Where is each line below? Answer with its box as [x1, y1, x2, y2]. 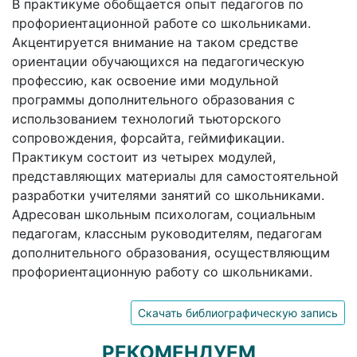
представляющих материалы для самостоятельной [12, 167, 339, 184]
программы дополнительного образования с [12, 91, 295, 108]
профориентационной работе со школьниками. [12, 14, 311, 31]
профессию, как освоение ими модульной [12, 72, 279, 88]
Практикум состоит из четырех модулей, [12, 148, 276, 165]
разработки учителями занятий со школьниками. [12, 186, 324, 203]
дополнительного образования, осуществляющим [12, 244, 330, 261]
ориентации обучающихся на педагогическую [12, 53, 304, 69]
